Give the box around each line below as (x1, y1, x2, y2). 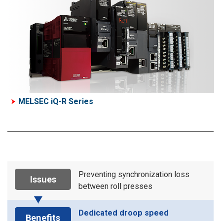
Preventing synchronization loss (78, 170, 189, 180)
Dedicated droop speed (78, 208, 169, 218)
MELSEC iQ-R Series (18, 97, 93, 107)
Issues (30, 174, 56, 185)
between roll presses (78, 182, 152, 191)
